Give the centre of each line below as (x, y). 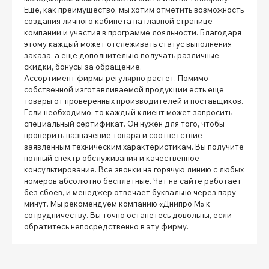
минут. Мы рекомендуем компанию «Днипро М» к (117, 203)
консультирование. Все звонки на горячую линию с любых (134, 169)
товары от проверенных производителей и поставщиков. (134, 101)
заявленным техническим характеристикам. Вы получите (134, 146)
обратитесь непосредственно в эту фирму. (107, 226)
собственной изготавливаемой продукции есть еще (124, 89)
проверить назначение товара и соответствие (113, 135)
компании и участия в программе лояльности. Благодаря (133, 32)
